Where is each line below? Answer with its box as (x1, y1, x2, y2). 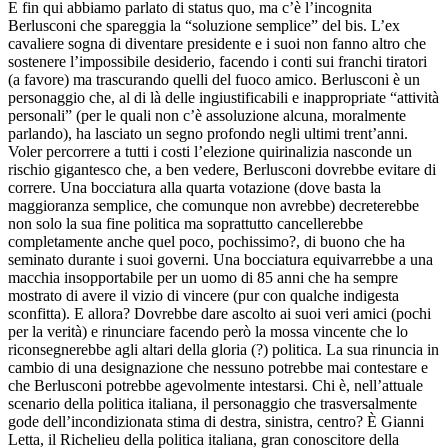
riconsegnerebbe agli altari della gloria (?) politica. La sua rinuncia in (8, 340, 439, 358)
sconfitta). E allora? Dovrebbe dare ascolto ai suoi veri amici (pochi (8, 304, 431, 322)
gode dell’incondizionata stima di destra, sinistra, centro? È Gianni (8, 412, 424, 430)
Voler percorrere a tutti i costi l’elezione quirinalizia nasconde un (8, 142, 412, 160)
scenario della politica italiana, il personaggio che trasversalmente (8, 394, 417, 412)
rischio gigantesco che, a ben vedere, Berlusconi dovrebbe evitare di (8, 160, 436, 178)
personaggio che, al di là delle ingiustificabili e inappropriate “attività (8, 88, 439, 106)
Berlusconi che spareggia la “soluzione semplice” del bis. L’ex (8, 16, 400, 34)
